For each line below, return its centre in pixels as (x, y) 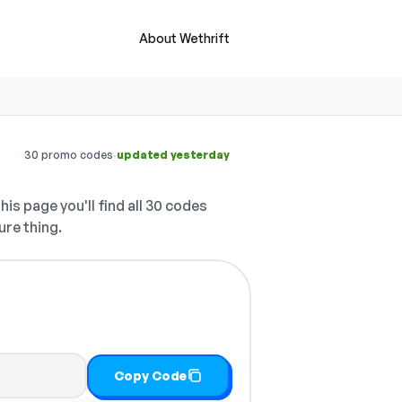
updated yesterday (173, 155)
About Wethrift (184, 38)
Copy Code (151, 375)
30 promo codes (69, 155)
